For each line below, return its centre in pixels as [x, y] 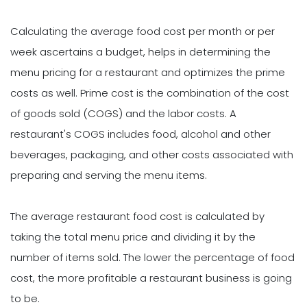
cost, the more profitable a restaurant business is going [151, 278]
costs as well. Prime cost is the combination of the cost [150, 93]
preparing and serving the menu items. [109, 175]
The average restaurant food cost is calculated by [137, 216]
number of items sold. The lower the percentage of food [152, 257]
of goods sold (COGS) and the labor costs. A [123, 113]
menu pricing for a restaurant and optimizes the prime [148, 72]
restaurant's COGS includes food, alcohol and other [140, 134]
